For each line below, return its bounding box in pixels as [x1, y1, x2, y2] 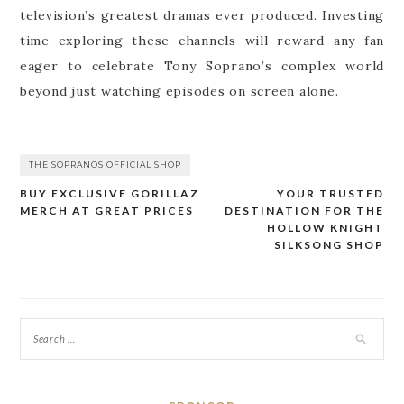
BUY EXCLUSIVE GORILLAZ [19, 186, 199, 200]
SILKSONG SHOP [274, 237, 385, 252]
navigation [18, 217, 133, 241]
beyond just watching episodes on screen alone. [19, 82, 339, 99]
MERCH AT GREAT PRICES [19, 203, 194, 217]
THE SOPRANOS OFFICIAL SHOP [28, 159, 181, 170]
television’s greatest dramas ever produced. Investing [19, 6, 385, 23]
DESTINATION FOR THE [225, 203, 385, 217]
